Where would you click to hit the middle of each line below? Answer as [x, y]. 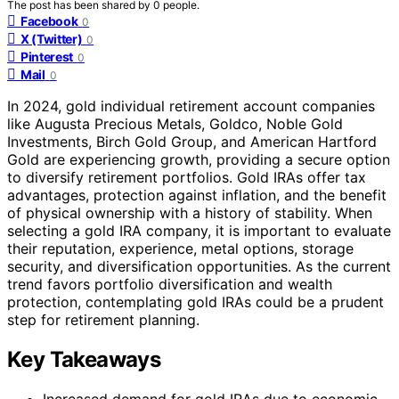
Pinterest [47, 56]
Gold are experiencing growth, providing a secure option [199, 159]
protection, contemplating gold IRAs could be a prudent [195, 301]
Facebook [49, 20]
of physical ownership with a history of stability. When [190, 212]
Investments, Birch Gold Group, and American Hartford [192, 141]
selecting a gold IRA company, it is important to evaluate [199, 230]
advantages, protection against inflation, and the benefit [197, 195]
